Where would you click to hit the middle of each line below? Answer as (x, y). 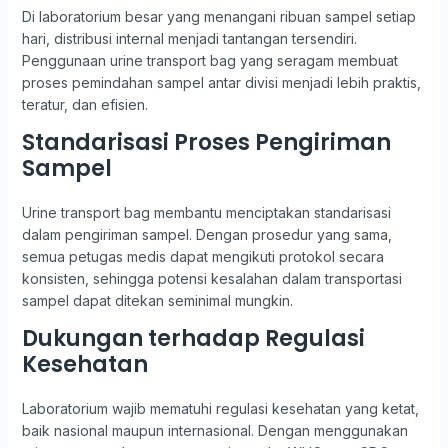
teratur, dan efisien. (84, 104)
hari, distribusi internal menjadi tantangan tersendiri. (189, 38)
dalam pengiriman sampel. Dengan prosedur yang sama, (206, 234)
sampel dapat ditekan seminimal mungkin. (157, 300)
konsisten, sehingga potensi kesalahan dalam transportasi (211, 278)
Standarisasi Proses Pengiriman (206, 142)
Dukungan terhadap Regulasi (193, 338)
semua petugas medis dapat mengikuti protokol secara (202, 256)
